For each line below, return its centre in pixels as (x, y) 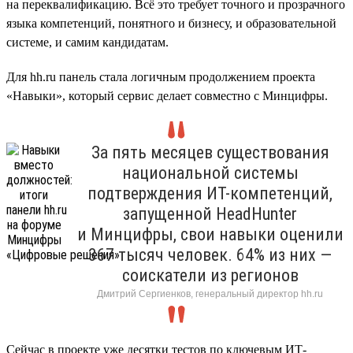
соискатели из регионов (210, 275)
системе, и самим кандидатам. (87, 42)
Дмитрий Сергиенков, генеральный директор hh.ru (210, 294)
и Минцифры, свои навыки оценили (210, 234)
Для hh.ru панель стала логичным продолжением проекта (161, 76)
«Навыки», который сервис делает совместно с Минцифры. (167, 95)
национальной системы (210, 173)
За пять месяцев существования (210, 152)
